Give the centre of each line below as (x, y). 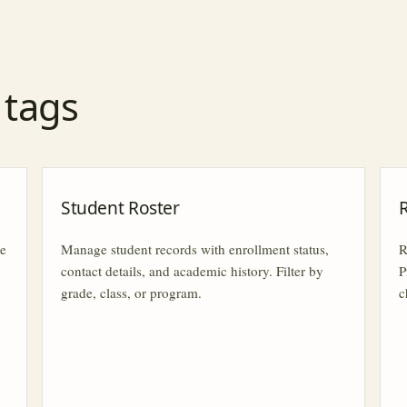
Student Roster (120, 208)
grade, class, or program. (131, 292)
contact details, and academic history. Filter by (192, 270)
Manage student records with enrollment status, (195, 248)
